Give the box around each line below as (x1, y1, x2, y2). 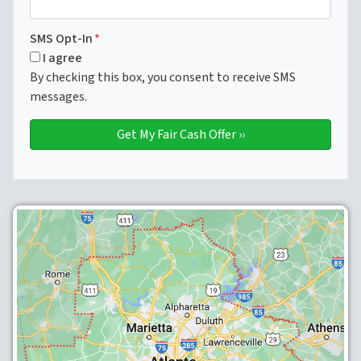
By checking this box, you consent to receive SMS (30, 68, 296, 87)
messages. (30, 88, 87, 106)
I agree (43, 49, 82, 68)
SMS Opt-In (30, 30, 93, 48)
